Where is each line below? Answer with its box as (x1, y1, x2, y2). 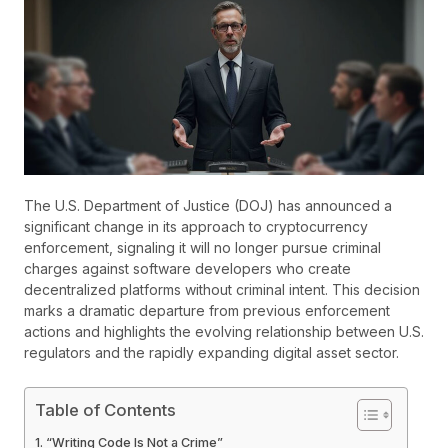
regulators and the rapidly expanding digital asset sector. (24, 343, 399, 361)
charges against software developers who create (24, 259, 351, 277)
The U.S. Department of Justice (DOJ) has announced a (24, 196, 392, 214)
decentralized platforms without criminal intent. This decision (24, 280, 420, 298)
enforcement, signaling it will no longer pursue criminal (24, 238, 381, 256)
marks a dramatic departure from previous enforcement (24, 301, 390, 319)
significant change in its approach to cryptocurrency (24, 217, 368, 235)
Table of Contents (35, 400, 176, 421)
